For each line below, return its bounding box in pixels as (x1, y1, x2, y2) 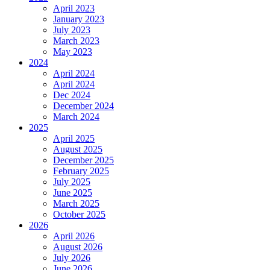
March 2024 (53, 111, 99, 122)
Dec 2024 (53, 90, 90, 101)
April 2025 (53, 133, 95, 144)
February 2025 (53, 166, 109, 177)
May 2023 (53, 46, 92, 57)
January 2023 (53, 14, 104, 25)
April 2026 (53, 231, 95, 242)
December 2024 (53, 101, 114, 111)
